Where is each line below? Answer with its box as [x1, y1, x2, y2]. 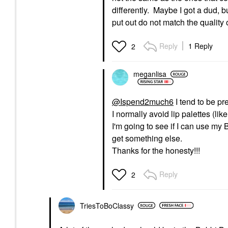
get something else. [112, 132, 182, 144]
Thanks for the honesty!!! [112, 144, 200, 156]
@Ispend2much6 [112, 95, 174, 107]
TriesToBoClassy [80, 200, 134, 211]
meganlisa [133, 69, 166, 79]
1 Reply [188, 40, 213, 51]
